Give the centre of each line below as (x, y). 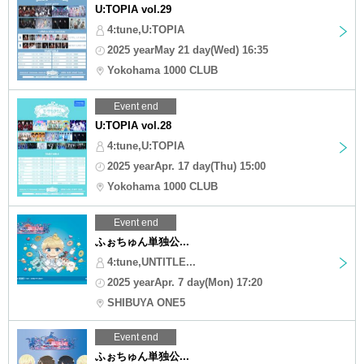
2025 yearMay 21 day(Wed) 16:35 (188, 50)
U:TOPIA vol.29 (133, 9)
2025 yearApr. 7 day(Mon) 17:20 (185, 282)
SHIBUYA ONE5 (146, 302)
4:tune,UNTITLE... (152, 262)
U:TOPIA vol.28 (133, 125)
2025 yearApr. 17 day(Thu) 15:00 (186, 166)
